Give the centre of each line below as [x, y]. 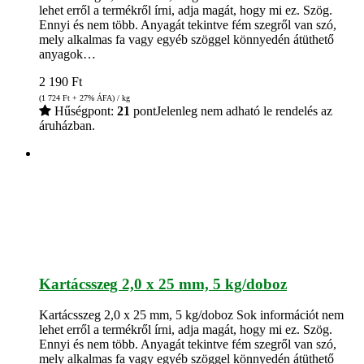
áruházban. [67, 125]
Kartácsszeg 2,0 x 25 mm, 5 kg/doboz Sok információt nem [191, 315]
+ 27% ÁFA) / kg [100, 97]
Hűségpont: [84, 110]
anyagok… [67, 54]
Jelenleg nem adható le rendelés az [244, 110]
